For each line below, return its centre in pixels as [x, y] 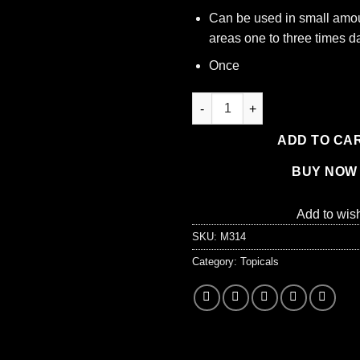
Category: [216, 262]
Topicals [260, 262]
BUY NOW [325, 172]
